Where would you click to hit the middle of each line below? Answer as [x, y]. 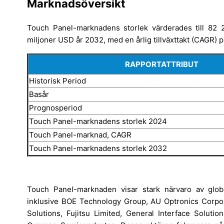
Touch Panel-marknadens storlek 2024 [98, 121]
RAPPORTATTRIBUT [162, 64]
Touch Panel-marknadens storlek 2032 [98, 148]
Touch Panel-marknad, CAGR [80, 134]
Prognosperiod [55, 107]
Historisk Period [57, 80]
